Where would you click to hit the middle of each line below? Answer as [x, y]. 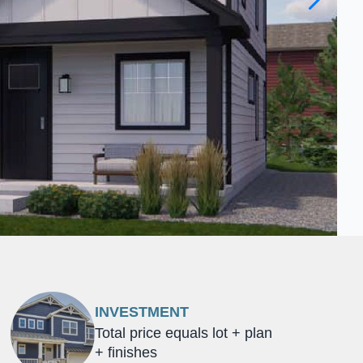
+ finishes [126, 353]
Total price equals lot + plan [183, 333]
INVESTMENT [141, 312]
